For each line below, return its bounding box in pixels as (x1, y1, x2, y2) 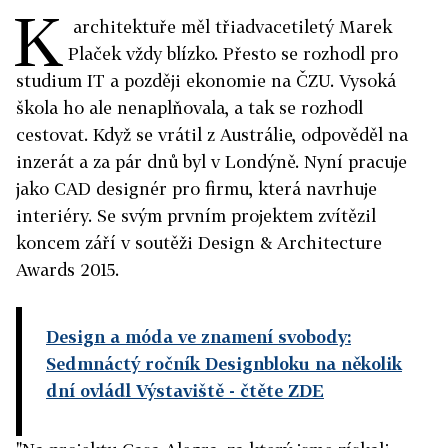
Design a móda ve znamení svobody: (46, 326, 351, 348)
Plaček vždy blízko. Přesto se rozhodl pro (68, 43, 398, 65)
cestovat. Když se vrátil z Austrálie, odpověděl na (16, 124, 408, 146)
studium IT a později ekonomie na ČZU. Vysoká (16, 70, 396, 92)
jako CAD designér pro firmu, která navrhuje (16, 178, 377, 200)
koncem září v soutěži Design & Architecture (16, 232, 382, 254)
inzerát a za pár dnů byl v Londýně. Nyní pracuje (16, 151, 407, 173)
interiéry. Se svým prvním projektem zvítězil (16, 205, 376, 227)
